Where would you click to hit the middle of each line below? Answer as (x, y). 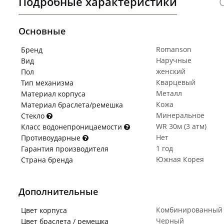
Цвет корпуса (44, 210)
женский (171, 71)
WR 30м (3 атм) (181, 126)
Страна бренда (47, 160)
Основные (42, 31)
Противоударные (52, 138)
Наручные (174, 60)
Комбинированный (189, 210)
